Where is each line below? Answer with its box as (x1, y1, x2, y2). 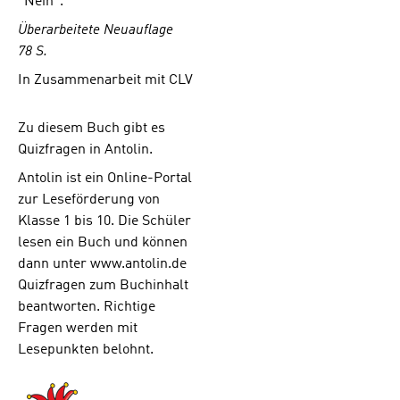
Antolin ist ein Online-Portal (18, 171, 192, 187)
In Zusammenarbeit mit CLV (18, 72, 193, 87)
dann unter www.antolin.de (18, 257, 187, 272)
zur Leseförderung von (18, 193, 160, 208)
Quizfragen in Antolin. (18, 143, 153, 158)
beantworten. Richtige (18, 300, 155, 315)
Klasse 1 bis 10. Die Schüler (18, 214, 191, 229)
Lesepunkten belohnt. (18, 343, 154, 358)
